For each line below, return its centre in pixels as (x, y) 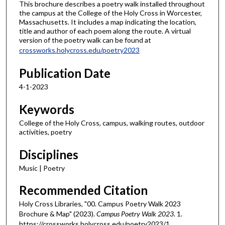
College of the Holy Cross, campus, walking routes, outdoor (112, 123)
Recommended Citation (83, 190)
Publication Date (65, 73)
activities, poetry (45, 132)
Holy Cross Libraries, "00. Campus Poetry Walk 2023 (100, 204)
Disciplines (49, 154)
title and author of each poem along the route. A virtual (105, 31)
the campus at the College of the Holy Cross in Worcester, (110, 13)
